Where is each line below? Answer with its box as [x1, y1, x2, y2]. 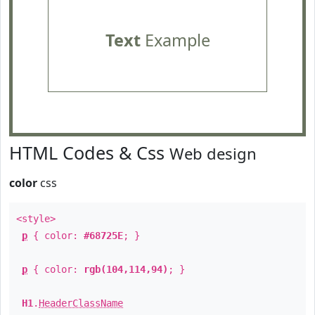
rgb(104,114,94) [84, 264, 168, 275]
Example [140, 29, 210, 51]
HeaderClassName [39, 297, 123, 309]
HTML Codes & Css [9, 141, 169, 165]
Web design [169, 143, 257, 164]
